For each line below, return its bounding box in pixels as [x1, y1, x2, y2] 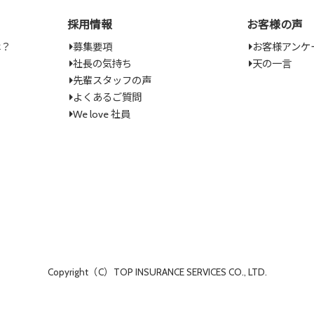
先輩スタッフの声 [72, 74, 151, 88]
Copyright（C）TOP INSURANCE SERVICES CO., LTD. [47, 266, 267, 278]
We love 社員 [72, 108, 130, 121]
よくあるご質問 [72, 91, 142, 104]
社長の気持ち [72, 57, 132, 71]
